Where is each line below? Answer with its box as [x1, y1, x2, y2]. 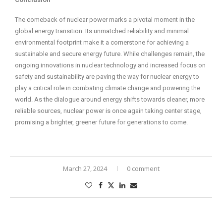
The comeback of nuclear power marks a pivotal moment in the [15, 16, 195, 24]
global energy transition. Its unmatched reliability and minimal [15, 27, 189, 35]
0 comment [126, 164, 160, 173]
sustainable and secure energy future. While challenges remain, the [15, 50, 205, 58]
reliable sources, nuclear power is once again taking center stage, [15, 107, 202, 115]
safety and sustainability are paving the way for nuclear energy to [15, 73, 199, 81]
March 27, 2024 [62, 164, 107, 173]
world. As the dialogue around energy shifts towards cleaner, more [15, 96, 205, 104]
